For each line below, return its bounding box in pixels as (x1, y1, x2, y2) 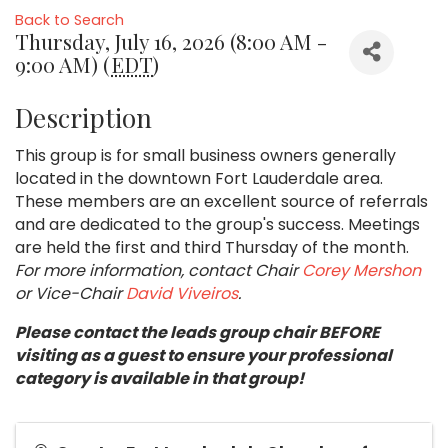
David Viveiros (126, 281, 238, 305)
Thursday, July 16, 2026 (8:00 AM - (15, 26, 327, 55)
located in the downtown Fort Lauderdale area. (15, 166, 383, 190)
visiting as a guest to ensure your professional (15, 343, 392, 367)
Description (15, 99, 152, 135)
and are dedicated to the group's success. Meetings (15, 212, 420, 236)
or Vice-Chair (15, 281, 126, 305)
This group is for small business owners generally (15, 143, 396, 167)
